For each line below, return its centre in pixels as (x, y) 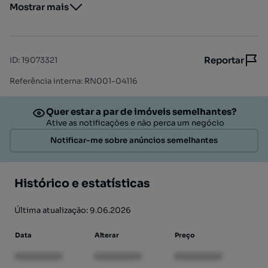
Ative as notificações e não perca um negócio (135, 123)
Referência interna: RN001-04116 (74, 81)
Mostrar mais (39, 7)
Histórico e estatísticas (82, 184)
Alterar (107, 235)
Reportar (224, 60)
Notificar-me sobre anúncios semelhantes (134, 140)
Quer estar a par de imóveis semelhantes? (141, 112)
